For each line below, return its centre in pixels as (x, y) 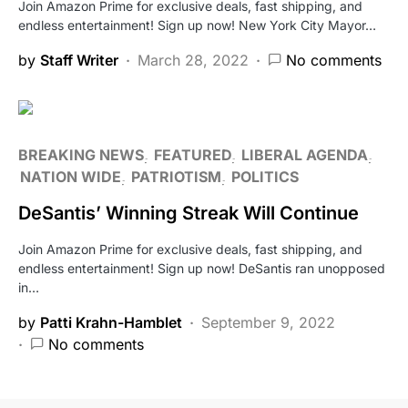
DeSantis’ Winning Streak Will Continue (189, 213)
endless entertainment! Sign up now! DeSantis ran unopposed (202, 268)
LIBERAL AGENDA (305, 154)
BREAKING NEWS (81, 154)
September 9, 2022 (268, 322)
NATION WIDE (71, 176)
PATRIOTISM (176, 176)
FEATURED (193, 154)
